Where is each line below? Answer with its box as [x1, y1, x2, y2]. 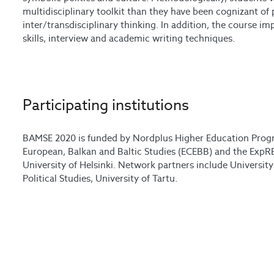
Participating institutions [23, 95, 190, 115]
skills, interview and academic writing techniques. [23, 32, 235, 45]
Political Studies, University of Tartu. [23, 172, 178, 185]
